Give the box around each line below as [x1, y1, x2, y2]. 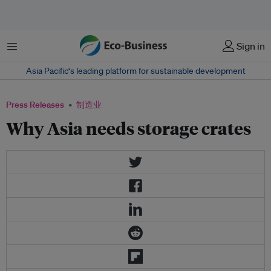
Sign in [237, 40, 265, 52]
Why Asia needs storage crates [6, 117, 251, 139]
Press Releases [6, 99, 64, 110]
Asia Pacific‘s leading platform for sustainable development [25, 65, 246, 76]
